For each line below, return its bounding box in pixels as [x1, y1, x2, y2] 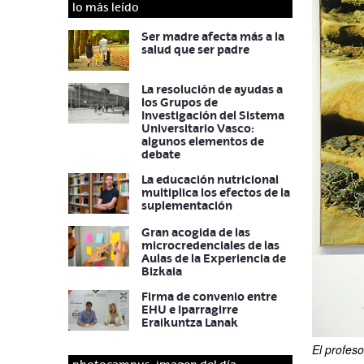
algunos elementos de [141, 134, 264, 148]
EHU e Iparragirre [141, 302, 238, 316]
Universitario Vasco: [141, 121, 254, 135]
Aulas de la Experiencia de [141, 251, 286, 265]
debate [141, 147, 180, 161]
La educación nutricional [141, 172, 279, 186]
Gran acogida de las [141, 225, 250, 239]
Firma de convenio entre [141, 289, 277, 303]
